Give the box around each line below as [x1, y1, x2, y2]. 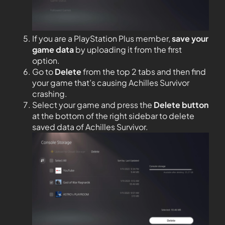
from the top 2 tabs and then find [81, 66, 206, 77]
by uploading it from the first [74, 44, 182, 55]
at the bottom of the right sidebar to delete [32, 110, 194, 122]
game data [32, 44, 74, 55]
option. [32, 55, 60, 66]
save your [172, 33, 208, 44]
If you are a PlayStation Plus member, [32, 33, 172, 44]
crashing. [32, 88, 67, 99]
